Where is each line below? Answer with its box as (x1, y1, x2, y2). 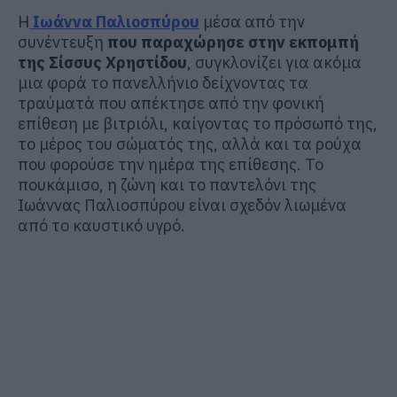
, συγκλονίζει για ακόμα (187, 51, 362, 73)
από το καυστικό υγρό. (18, 214, 185, 236)
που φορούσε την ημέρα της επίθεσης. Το (18, 153, 323, 175)
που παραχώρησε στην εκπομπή (107, 31, 359, 52)
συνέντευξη (18, 31, 107, 52)
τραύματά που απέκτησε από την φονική (18, 92, 324, 113)
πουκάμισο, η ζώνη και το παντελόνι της (18, 174, 316, 195)
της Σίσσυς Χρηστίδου (18, 51, 187, 73)
